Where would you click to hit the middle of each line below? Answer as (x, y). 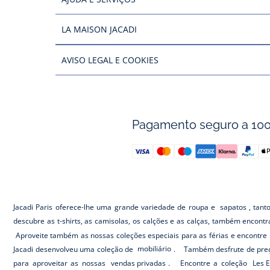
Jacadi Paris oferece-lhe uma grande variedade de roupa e (116, 207)
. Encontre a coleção (209, 263)
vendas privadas (139, 263)
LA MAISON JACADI (101, 30)
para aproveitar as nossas (61, 263)
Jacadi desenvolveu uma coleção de (74, 249)
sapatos (234, 207)
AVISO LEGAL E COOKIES (113, 60)
